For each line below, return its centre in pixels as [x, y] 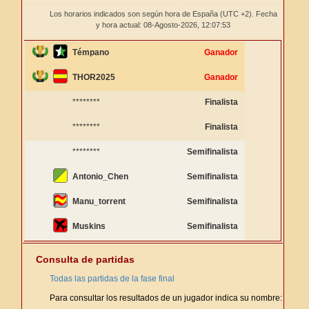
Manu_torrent [99, 201]
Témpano [91, 52]
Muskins [89, 226]
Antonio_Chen [100, 177]
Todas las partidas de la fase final [112, 279]
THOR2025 [94, 77]
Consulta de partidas [85, 259]
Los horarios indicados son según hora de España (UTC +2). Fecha [163, 14]
